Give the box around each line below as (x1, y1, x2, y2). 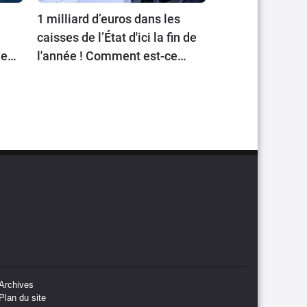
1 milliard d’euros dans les (36, 12, 180, 27)
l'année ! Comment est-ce (36, 49, 177, 64)
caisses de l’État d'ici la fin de (36, 30, 197, 45)
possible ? (36, 67, 93, 82)
